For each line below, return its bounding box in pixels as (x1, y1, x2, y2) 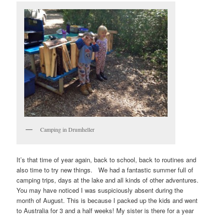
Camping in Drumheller (40, 125, 95, 134)
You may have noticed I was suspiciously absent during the (16, 186, 184, 195)
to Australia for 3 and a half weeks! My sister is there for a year (16, 206, 194, 216)
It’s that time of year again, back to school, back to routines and (16, 155, 197, 165)
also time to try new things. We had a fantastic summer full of (16, 165, 194, 175)
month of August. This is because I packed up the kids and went (16, 196, 198, 205)
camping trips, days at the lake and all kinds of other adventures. (16, 175, 199, 185)
